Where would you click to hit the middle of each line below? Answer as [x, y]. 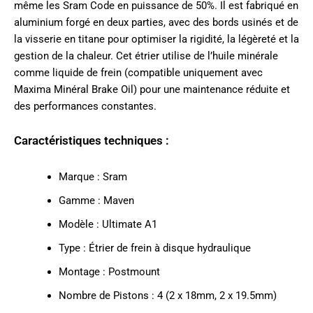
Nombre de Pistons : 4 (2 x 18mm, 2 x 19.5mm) [167, 295]
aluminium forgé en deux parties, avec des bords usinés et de [156, 22]
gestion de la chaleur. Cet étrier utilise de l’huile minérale [146, 56]
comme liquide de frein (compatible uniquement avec [138, 72]
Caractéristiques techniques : [92, 141]
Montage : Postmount [109, 271]
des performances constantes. [85, 106]
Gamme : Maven [96, 200]
